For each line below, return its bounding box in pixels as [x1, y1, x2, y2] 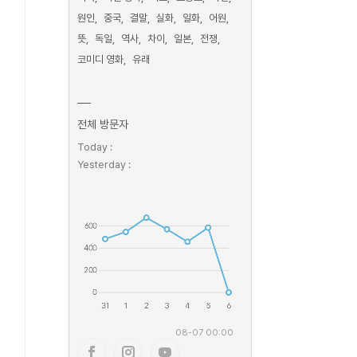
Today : [77, 141, 112, 153]
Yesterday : [77, 159, 131, 171]
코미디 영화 [77, 53, 124, 65]
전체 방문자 [77, 118, 128, 131]
